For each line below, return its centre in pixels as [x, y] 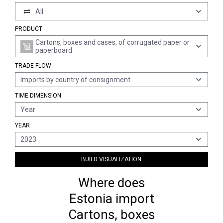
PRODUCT [29, 29]
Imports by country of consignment [75, 80]
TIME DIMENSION [38, 96]
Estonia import [111, 199]
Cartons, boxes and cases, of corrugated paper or [112, 42]
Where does [111, 183]
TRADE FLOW [33, 66]
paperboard [54, 50]
